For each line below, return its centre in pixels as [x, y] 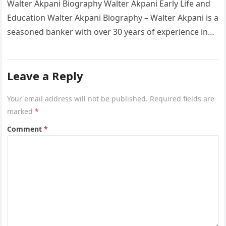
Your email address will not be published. [78, 99]
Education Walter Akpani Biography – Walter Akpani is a [113, 18]
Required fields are [182, 99]
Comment [26, 129]
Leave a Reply [45, 76]
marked [21, 111]
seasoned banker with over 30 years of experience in [108, 32]
